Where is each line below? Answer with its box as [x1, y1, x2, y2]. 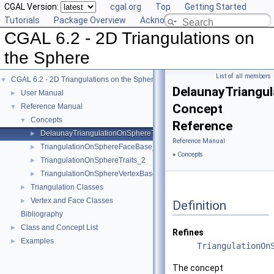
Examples [21, 237, 54, 245]
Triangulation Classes [31, 183, 103, 191]
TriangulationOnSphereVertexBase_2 [40, 169, 165, 178]
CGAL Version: [4, 2, 61, 12]
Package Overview [54, 15, 126, 25]
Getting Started [185, 2, 246, 12]
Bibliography [21, 210, 63, 218]
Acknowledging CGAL [140, 15, 222, 25]
